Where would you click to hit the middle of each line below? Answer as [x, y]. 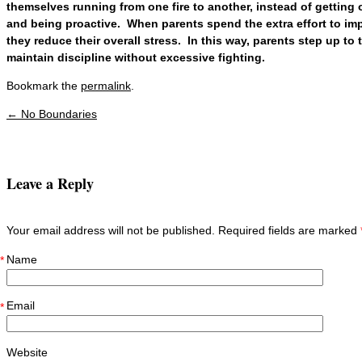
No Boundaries [57, 114]
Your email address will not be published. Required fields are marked [183, 231]
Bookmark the [44, 86]
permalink [106, 86]
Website [27, 352]
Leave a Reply [50, 183]
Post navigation [71, 128]
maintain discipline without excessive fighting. [141, 57]
